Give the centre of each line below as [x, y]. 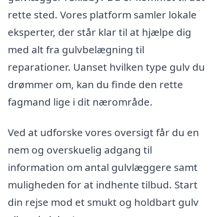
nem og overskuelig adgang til [80, 150]
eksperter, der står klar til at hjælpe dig [100, 32]
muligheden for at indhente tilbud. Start [103, 185]
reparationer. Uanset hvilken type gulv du [106, 67]
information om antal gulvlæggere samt [103, 167]
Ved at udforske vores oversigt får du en [103, 132]
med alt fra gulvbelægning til [76, 49]
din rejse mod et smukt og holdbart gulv [103, 202]
